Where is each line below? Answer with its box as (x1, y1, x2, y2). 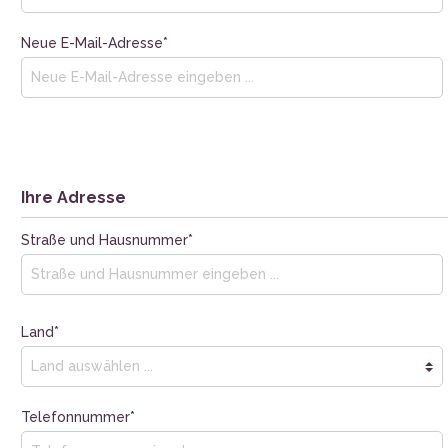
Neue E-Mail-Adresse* (21, 34, 168, 51)
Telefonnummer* (21, 408, 135, 425)
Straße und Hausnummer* (21, 231, 193, 248)
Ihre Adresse (21, 187, 126, 207)
